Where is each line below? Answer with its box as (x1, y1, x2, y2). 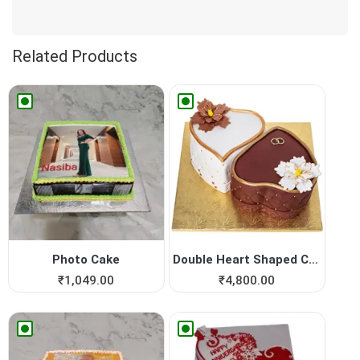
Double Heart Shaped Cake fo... (309, 252, 319, 267)
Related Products (12, 46, 137, 66)
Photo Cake (52, 252, 121, 267)
